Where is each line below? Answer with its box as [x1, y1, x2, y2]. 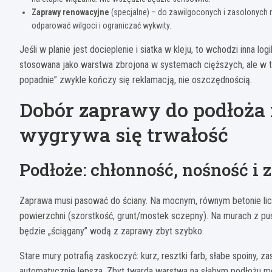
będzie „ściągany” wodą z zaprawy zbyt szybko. [19, 225, 204, 237]
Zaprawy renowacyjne [32, 7, 109, 18]
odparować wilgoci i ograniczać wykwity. [32, 21, 171, 31]
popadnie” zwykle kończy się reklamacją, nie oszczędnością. [19, 74, 252, 86]
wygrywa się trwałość [19, 121, 228, 148]
